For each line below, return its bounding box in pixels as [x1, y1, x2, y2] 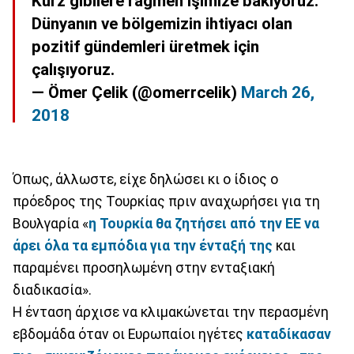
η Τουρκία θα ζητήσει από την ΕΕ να [88, 215, 319, 232]
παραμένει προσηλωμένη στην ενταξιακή [13, 259, 275, 276]
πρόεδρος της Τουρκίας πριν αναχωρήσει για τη [13, 193, 320, 209]
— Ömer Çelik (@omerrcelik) [32, 83, 241, 103]
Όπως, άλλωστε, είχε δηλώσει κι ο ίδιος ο [13, 171, 278, 187]
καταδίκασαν [247, 326, 331, 342]
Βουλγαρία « [13, 215, 88, 232]
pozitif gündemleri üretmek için [32, 37, 259, 57]
